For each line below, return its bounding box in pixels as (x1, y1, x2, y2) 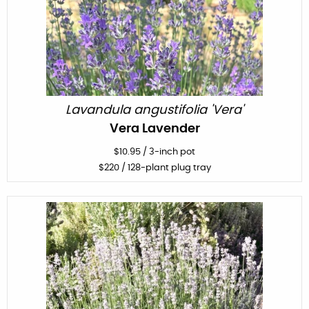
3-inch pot (149, 147, 195, 157)
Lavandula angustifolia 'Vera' (66, 103, 243, 117)
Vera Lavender (109, 122, 200, 135)
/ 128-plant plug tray (119, 163, 211, 172)
